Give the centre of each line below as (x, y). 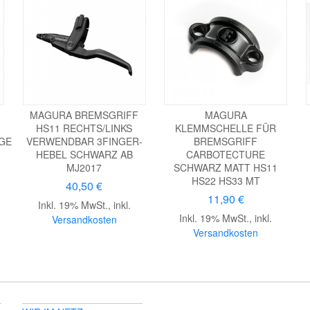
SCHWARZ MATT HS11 (226, 167)
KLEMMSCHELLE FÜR (226, 128)
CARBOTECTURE (226, 154)
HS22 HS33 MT (226, 180)
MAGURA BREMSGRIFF (84, 115)
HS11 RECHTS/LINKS (84, 128)
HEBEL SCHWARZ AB (84, 154)
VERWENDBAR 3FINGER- (84, 141)
